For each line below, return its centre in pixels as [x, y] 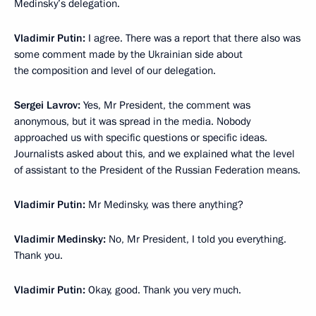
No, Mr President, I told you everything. [196, 239]
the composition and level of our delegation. [115, 71]
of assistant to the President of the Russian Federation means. [157, 170]
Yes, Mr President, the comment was [167, 105]
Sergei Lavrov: [49, 105]
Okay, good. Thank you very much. [165, 290]
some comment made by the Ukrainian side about [128, 54]
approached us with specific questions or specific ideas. [141, 138]
